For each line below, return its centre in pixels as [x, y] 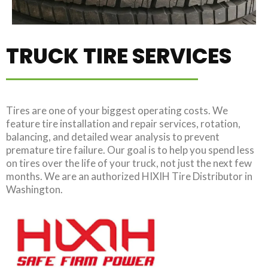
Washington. [34, 190]
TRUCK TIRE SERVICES [119, 56]
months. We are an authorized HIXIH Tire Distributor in [129, 176]
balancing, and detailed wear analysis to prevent [113, 137]
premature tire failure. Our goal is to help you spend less [130, 150]
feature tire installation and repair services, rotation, [123, 124]
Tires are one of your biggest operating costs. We [117, 111]
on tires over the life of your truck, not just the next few [129, 163]
